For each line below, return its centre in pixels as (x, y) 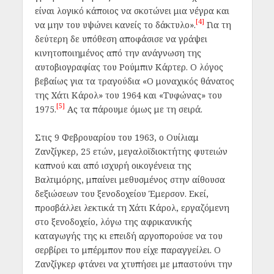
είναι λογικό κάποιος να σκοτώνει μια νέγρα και (132, 11)
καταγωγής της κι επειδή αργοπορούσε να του (128, 235)
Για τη (217, 25)
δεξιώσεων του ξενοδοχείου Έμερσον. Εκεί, (121, 193)
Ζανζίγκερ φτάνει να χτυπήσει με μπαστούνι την (133, 264)
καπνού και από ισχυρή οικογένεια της (113, 165)
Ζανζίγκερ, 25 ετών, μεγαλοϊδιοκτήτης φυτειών (131, 151)
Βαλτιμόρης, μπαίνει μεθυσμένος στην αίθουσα (130, 179)
